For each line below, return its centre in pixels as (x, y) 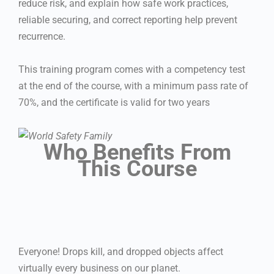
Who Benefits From (137, 152)
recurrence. (42, 36)
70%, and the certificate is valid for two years (114, 102)
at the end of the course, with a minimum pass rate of (133, 86)
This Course (137, 168)
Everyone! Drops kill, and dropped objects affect (121, 251)
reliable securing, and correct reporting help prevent (128, 20)
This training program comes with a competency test (132, 69)
